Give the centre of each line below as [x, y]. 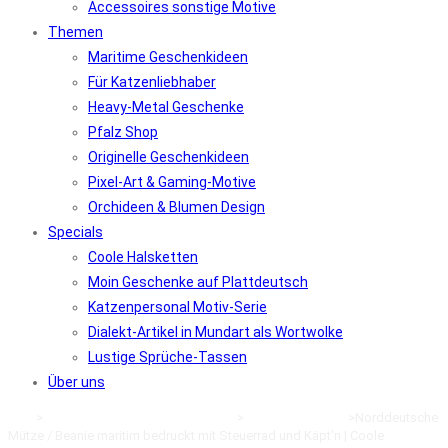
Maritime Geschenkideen [168, 57]
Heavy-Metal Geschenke [166, 107]
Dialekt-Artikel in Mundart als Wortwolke [215, 332]
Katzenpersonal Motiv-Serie [177, 307]
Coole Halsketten [143, 257]
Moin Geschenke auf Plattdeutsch [198, 282]
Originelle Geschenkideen [168, 157]
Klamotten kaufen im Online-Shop [140, 417]
